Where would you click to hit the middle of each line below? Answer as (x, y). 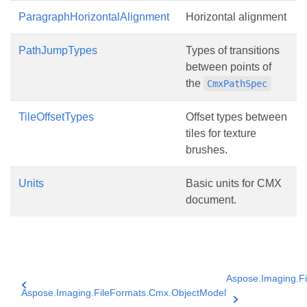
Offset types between (236, 116)
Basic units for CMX (234, 183)
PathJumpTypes (58, 50)
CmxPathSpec (237, 83)
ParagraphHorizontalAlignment (94, 16)
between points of (229, 66)
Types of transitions (233, 50)
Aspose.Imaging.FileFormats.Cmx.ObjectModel (124, 292)
